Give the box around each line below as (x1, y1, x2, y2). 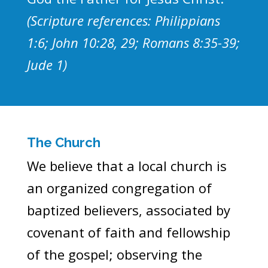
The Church (26, 134, 100, 150)
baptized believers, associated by (26, 200, 230, 219)
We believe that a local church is (26, 156, 227, 175)
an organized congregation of (26, 178, 212, 197)
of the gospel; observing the (26, 245, 202, 263)
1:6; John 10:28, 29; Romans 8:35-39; (26, 33, 240, 51)
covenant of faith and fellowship (26, 223, 230, 241)
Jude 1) (26, 55, 67, 74)
